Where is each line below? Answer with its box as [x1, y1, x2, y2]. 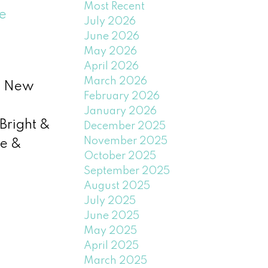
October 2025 [84, 150, 157, 162]
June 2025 [84, 210, 140, 221]
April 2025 [84, 240, 139, 251]
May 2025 [84, 225, 138, 236]
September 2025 [84, 165, 170, 176]
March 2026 [84, 75, 148, 87]
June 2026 [84, 31, 140, 42]
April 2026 [84, 60, 139, 72]
